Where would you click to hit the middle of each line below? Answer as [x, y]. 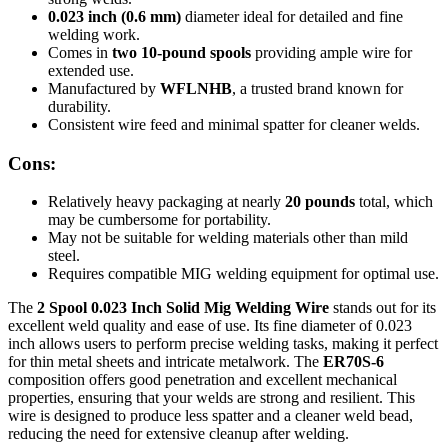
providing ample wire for [331, 52]
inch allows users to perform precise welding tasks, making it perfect [223, 344]
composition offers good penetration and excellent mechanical [202, 380]
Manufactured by [104, 88]
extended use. [91, 70]
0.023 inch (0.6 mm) [114, 16]
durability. [79, 106]
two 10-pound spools [181, 52]
